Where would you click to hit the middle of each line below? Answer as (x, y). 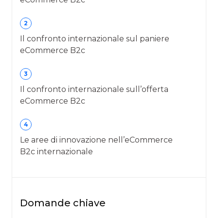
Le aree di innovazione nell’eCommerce (96, 140)
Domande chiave (63, 203)
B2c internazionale (56, 151)
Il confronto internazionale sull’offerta (94, 89)
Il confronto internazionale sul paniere (95, 38)
